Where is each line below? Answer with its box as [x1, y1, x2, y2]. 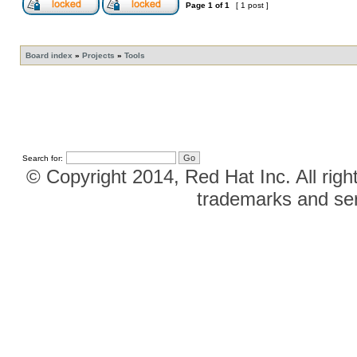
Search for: [22, 154, 63, 163]
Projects [82, 51, 115, 60]
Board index [25, 51, 73, 60]
